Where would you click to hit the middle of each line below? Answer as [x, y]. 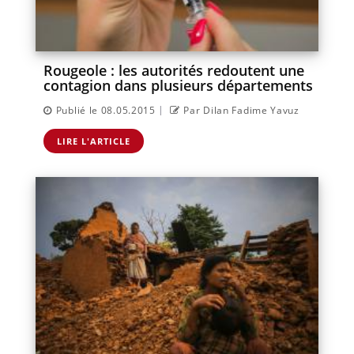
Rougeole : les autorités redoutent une [174, 70]
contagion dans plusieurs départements [178, 85]
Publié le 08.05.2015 [105, 110]
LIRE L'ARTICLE [94, 141]
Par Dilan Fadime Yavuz [241, 110]
